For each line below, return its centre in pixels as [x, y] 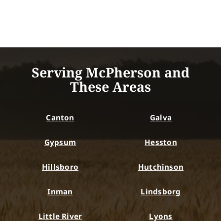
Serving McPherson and [110, 73]
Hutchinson [161, 167]
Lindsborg [161, 192]
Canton [60, 118]
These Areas [110, 87]
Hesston [161, 142]
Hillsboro [60, 167]
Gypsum [60, 142]
